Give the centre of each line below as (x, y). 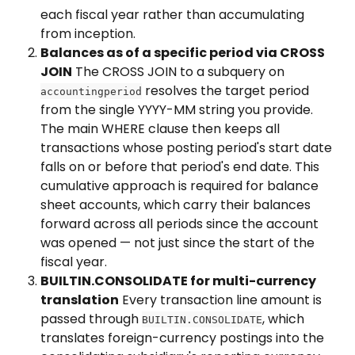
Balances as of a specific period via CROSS (184, 52)
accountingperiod (91, 91)
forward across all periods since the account (181, 223)
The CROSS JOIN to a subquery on (180, 71)
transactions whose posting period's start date (188, 147)
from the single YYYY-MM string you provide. (178, 109)
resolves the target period (227, 90)
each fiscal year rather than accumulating (174, 14)
